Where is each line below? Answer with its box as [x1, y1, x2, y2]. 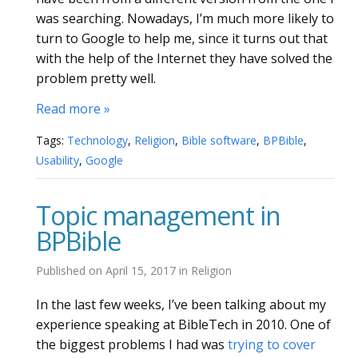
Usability [36, 152, 79, 168]
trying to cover [228, 335, 316, 353]
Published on [36, 262, 105, 278]
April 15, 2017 [105, 262, 179, 278]
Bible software [181, 132, 257, 148]
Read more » [36, 100, 110, 117]
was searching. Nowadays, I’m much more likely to [36, 9, 334, 27]
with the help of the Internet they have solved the [36, 49, 332, 67]
